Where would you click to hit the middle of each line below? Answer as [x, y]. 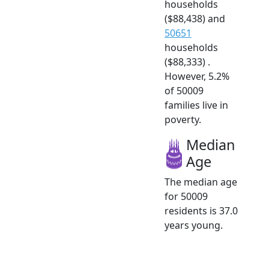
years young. [194, 225]
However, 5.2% [197, 76]
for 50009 [186, 196]
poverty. [183, 119]
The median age [201, 182]
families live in [196, 105]
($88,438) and [195, 18]
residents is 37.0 [201, 210]
